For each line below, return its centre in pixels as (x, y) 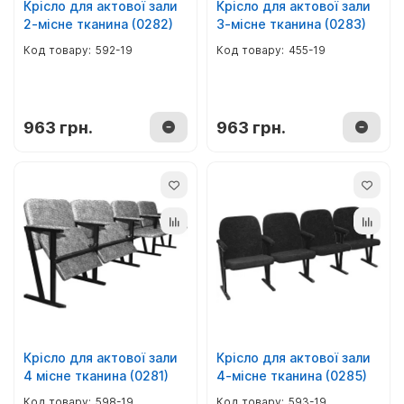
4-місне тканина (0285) (292, 376)
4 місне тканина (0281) (96, 376)
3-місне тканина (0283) (291, 24)
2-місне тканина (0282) (98, 24)
